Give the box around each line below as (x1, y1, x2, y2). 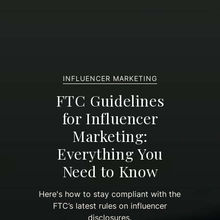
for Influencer (62, 108, 158, 128)
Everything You (57, 143, 163, 164)
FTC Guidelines (55, 90, 165, 110)
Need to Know (62, 161, 158, 181)
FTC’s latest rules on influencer (53, 200, 167, 211)
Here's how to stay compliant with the (39, 189, 181, 199)
